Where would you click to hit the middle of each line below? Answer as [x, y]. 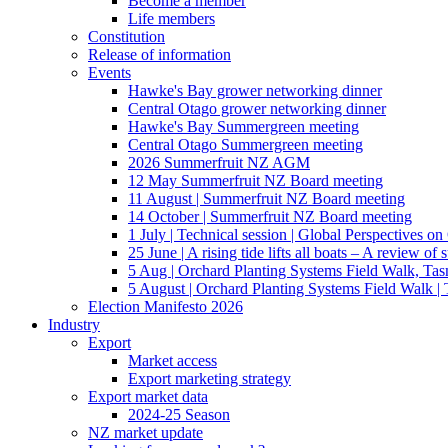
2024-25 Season [179, 414]
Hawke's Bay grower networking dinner [255, 90]
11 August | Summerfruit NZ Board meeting [266, 198]
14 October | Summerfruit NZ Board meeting [270, 216]
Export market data [148, 396]
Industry [74, 324]
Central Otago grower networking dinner [257, 108]
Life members [171, 18]
